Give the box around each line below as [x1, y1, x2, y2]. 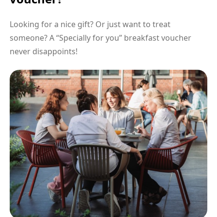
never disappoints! [10, 46, 77, 57]
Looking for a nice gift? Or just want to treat [10, 19, 170, 30]
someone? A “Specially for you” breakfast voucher [10, 32, 191, 44]
